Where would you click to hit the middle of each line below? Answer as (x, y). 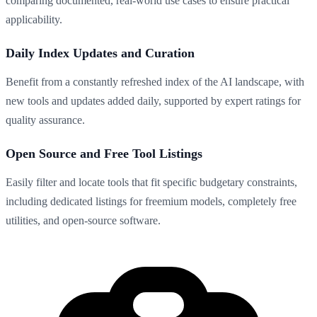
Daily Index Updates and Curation (100, 53)
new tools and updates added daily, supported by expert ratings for (153, 100)
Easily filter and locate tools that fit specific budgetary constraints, (151, 182)
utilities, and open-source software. (83, 220)
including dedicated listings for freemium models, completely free (151, 201)
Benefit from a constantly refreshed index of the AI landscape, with (155, 81)
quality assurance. (45, 120)
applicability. (34, 19)
